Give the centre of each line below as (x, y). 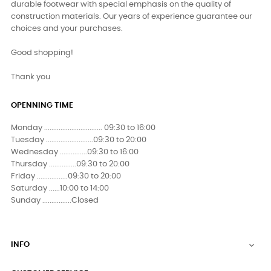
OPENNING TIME (42, 106)
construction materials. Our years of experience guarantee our (132, 17)
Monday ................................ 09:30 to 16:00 (83, 128)
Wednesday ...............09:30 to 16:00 (75, 152)
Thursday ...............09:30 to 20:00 (70, 164)
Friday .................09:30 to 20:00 (66, 176)
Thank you (31, 77)
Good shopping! (42, 53)
